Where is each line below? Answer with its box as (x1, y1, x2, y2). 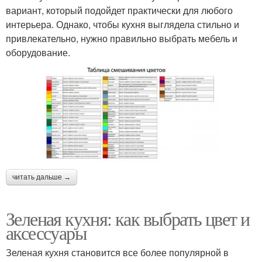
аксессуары (6, 220, 87, 246)
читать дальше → (12, 173, 71, 182)
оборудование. (6, 45, 70, 59)
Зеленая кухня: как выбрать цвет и (6, 206, 250, 232)
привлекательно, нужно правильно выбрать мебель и (6, 31, 237, 45)
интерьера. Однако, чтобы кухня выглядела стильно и (6, 17, 239, 31)
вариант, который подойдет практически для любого (6, 3, 233, 17)
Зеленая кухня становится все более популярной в (6, 246, 229, 260)
